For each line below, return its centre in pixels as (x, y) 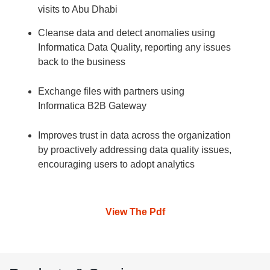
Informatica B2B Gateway (93, 105)
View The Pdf (135, 212)
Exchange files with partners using (111, 91)
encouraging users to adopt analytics (117, 164)
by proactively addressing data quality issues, (135, 149)
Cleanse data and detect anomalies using (127, 33)
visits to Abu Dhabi (78, 9)
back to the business (82, 61)
